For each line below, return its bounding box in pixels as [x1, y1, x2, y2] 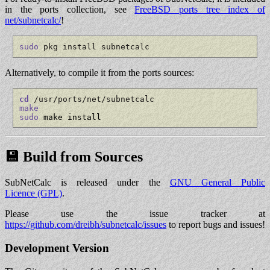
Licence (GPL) [5, 188, 62, 199]
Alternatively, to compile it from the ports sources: [5, 67, 194, 78]
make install [38, 112, 101, 122]
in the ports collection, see [5, 4, 135, 15]
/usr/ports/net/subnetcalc [28, 94, 154, 104]
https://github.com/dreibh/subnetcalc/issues [5, 219, 166, 230]
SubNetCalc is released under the [5, 177, 170, 188]
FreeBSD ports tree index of [134, 4, 266, 15]
